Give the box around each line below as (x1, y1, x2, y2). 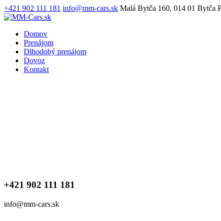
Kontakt (24, 65, 49, 74)
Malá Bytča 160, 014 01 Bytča (120, 4, 218, 12)
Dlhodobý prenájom (24, 47, 86, 56)
